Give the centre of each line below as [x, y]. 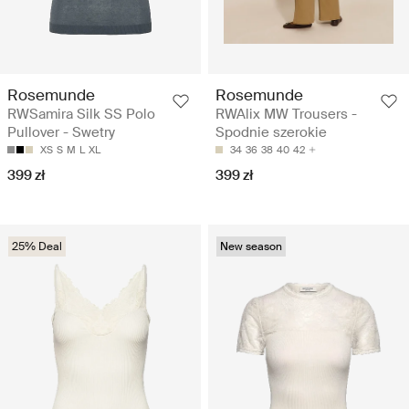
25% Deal [37, 247]
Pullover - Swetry [61, 133]
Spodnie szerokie [271, 133]
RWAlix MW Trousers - [286, 115]
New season [251, 247]
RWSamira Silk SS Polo [81, 115]
